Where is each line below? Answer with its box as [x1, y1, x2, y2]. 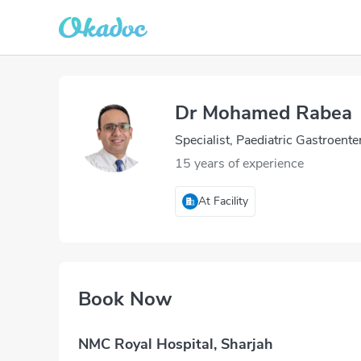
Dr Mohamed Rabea [175, 100, 352, 126]
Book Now [78, 285, 172, 312]
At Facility [198, 193, 248, 209]
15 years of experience [175, 154, 304, 172]
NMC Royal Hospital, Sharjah [78, 334, 273, 354]
